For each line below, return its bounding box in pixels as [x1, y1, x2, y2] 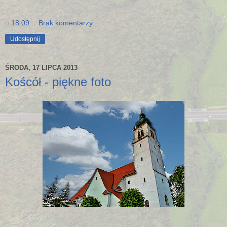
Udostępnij [10, 35, 40, 43]
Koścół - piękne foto [5, 74, 111, 89]
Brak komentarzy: [39, 18, 95, 27]
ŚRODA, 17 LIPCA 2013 [5, 64, 78, 72]
